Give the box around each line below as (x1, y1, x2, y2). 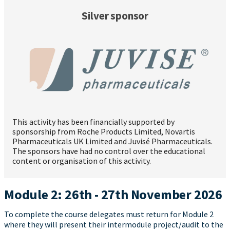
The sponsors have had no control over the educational (12, 146, 205, 157)
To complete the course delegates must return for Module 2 (4, 209, 214, 220)
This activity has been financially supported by (12, 117, 175, 127)
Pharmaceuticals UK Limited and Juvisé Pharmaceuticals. (12, 136, 213, 147)
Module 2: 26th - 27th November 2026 (4, 186, 222, 203)
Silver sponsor (81, 8, 149, 23)
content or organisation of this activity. (12, 156, 151, 166)
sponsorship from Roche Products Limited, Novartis (12, 126, 195, 137)
